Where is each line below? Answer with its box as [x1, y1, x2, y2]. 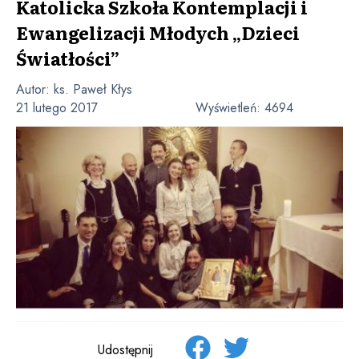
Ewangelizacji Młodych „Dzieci [16, 19, 300, 46]
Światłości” [16, 45, 119, 71]
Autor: [16, 80, 54, 99]
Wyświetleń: [196, 99, 264, 117]
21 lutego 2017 [16, 99, 98, 117]
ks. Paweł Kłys [54, 80, 132, 99]
